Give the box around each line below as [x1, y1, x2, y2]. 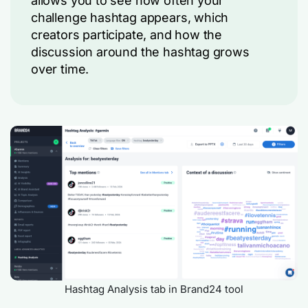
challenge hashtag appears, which [31, 10, 229, 25]
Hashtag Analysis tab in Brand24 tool [65, 282, 243, 296]
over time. [31, 61, 89, 76]
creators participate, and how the [31, 27, 223, 42]
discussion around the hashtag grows [31, 44, 250, 59]
